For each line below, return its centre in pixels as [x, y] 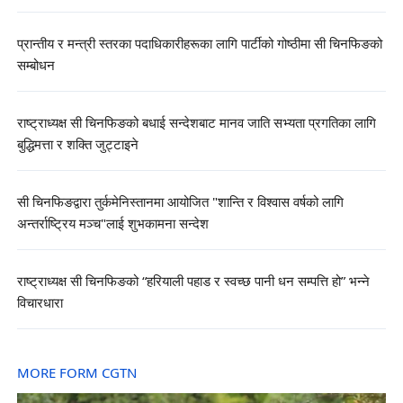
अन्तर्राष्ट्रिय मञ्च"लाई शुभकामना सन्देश [112, 225]
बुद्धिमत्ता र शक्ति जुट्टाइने [77, 145]
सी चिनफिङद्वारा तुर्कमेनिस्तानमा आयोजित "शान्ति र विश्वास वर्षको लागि [180, 203]
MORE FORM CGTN [76, 373]
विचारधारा [40, 304]
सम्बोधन [36, 66]
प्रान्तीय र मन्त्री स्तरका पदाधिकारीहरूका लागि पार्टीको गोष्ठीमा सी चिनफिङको [199, 44]
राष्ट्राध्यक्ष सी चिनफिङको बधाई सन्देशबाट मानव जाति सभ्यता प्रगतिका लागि [196, 123]
